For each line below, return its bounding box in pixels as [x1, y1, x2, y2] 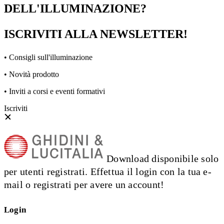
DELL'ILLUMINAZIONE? [4, 1, 146, 15]
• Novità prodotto [4, 69, 59, 78]
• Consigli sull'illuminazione [4, 52, 92, 61]
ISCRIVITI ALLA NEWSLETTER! [4, 27, 187, 40]
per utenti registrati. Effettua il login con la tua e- [4, 165, 211, 177]
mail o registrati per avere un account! [4, 178, 164, 190]
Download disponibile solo [104, 152, 219, 164]
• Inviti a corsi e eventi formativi [4, 86, 105, 95]
